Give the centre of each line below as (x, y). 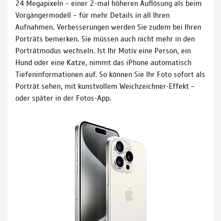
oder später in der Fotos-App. (63, 97)
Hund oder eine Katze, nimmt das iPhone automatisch (103, 62)
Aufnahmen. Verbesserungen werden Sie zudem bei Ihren (108, 26)
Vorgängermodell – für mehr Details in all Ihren (92, 14)
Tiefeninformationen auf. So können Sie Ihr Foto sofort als (110, 74)
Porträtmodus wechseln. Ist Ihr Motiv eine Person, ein (103, 50)
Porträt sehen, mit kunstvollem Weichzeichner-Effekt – (105, 85)
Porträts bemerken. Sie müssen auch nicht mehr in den (105, 38)
